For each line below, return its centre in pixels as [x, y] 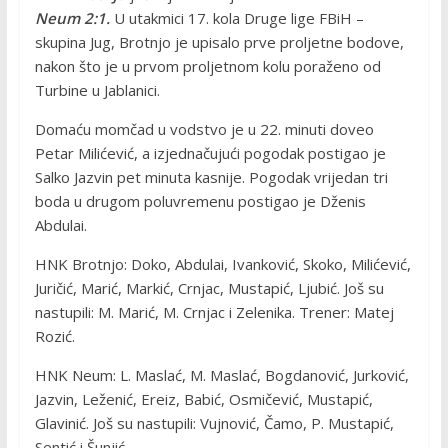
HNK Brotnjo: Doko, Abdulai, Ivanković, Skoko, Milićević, [222, 264]
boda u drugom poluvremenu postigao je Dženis [200, 201]
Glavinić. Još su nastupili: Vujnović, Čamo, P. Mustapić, [214, 423]
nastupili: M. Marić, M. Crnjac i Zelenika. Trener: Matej [214, 312]
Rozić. [54, 336]
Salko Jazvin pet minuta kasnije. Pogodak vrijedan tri [211, 177]
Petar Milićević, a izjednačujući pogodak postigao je [210, 153]
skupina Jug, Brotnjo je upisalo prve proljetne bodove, [219, 42]
